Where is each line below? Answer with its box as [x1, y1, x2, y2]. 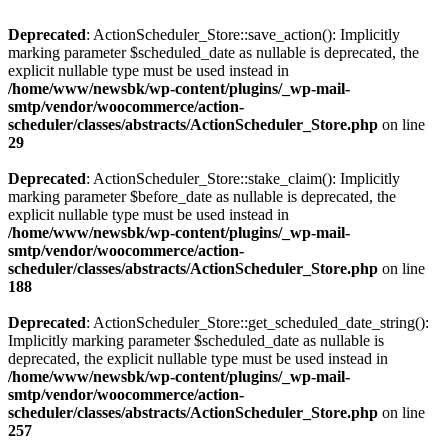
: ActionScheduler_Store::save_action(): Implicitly [86, 26, 400, 43]
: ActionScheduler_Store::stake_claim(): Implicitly [86, 170, 400, 187]
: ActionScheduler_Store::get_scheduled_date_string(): [86, 314, 429, 331]
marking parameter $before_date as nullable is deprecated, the [8, 188, 396, 205]
